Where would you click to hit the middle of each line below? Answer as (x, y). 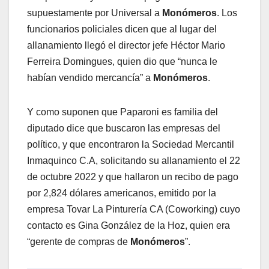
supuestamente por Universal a (95, 13)
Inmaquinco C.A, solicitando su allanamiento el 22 (134, 161)
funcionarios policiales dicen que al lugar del (122, 29)
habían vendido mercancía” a (90, 78)
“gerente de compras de (79, 242)
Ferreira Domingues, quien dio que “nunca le (122, 62)
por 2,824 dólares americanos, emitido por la (122, 193)
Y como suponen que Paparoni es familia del (122, 112)
